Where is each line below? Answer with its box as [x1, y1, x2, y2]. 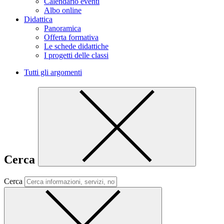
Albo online [44, 6, 81, 14]
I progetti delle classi [44, 51, 108, 59]
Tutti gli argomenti [24, 68, 82, 76]
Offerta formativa [44, 33, 98, 41]
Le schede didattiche [44, 42, 108, 50]
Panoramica [44, 24, 81, 32]
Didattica [24, 15, 52, 23]
